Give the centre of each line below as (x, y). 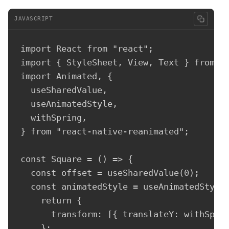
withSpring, (54, 117)
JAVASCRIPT (34, 19)
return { (51, 200)
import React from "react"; (87, 48)
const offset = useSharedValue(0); (110, 173)
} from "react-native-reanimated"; (105, 131)
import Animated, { (66, 76)
